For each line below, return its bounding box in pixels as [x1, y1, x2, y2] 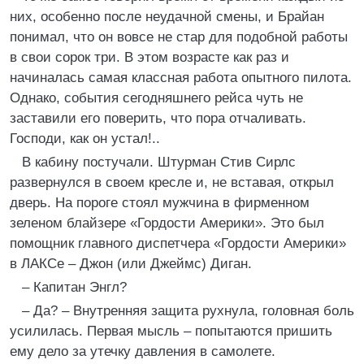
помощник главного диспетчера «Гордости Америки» [10, 236, 346, 251]
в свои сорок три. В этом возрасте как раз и [10, 50, 289, 65]
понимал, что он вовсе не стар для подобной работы [10, 29, 348, 45]
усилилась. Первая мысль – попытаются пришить [10, 323, 332, 339]
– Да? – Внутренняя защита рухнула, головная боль [22, 303, 354, 318]
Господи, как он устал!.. [10, 131, 160, 146]
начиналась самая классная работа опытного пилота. [10, 70, 352, 85]
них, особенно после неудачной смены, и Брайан [10, 9, 324, 24]
